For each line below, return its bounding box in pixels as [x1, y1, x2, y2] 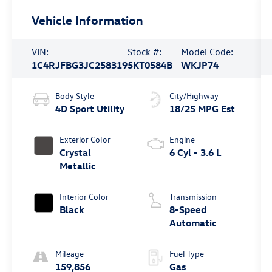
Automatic [169, 216, 217, 229]
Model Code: [180, 46, 233, 58]
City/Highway [169, 89, 219, 101]
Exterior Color [59, 133, 111, 145]
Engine [169, 133, 195, 145]
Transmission [169, 190, 217, 202]
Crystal [59, 146, 92, 158]
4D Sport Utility [55, 102, 125, 115]
